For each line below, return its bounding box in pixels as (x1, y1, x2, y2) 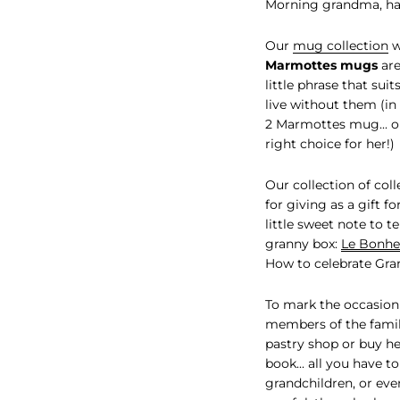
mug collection (293, 37, 388, 54)
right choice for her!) (265, 135, 395, 152)
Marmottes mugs (265, 56, 378, 73)
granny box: (265, 235, 341, 252)
